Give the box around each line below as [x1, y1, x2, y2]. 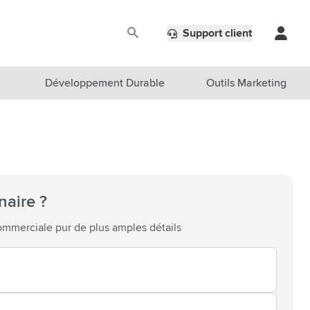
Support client [183, 27, 252, 39]
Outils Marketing [206, 77, 286, 89]
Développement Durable [44, 77, 165, 89]
